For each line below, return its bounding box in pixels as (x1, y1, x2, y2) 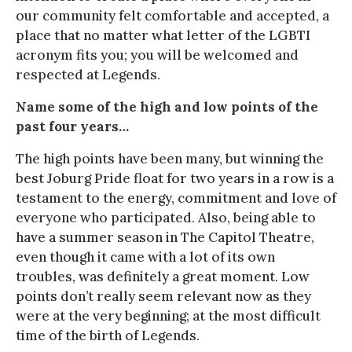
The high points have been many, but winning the (16, 149, 324, 167)
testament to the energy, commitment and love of (16, 189, 336, 207)
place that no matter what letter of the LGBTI (16, 26, 310, 44)
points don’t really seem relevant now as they (16, 287, 311, 305)
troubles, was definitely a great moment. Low (16, 267, 310, 285)
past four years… (16, 117, 129, 135)
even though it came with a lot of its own (16, 247, 275, 266)
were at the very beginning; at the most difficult (16, 306, 321, 324)
